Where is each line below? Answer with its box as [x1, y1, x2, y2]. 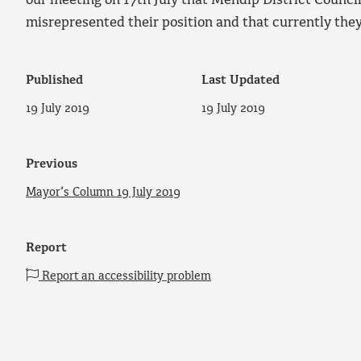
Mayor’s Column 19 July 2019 [26, 185, 180, 199]
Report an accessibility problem [39, 269, 211, 283]
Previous [26, 158, 77, 172]
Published [26, 74, 83, 88]
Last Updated [201, 74, 280, 88]
